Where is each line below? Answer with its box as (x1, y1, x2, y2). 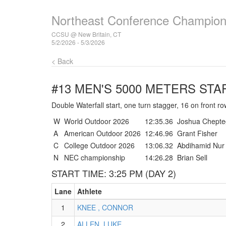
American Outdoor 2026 (64, 128, 141, 138)
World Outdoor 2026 (64, 116, 129, 126)
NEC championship (64, 152, 125, 162)
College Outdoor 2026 (64, 140, 135, 150)
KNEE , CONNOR (77, 202, 133, 212)
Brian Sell (177, 152, 207, 162)
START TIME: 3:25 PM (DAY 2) (51, 166, 176, 180)
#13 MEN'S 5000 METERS (51, 79, 196, 97)
